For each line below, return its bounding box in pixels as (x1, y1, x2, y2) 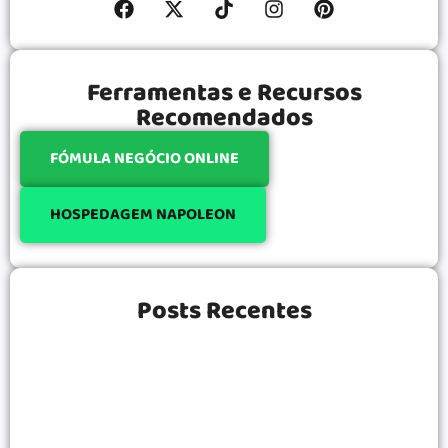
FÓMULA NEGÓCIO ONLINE (50, 145, 239, 171)
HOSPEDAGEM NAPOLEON (50, 201, 236, 227)
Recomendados (135, 97, 313, 138)
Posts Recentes (136, 290, 312, 331)
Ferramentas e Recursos (86, 72, 362, 113)
